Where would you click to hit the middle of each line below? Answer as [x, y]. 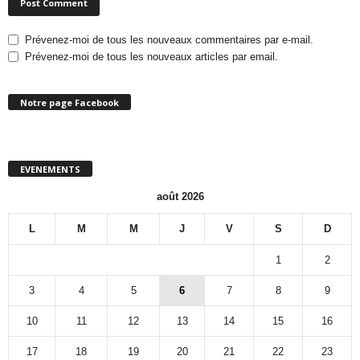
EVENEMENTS [50, 169]
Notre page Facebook [70, 103]
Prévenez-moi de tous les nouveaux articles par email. [151, 56]
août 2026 [180, 196]
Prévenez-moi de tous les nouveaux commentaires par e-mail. [169, 39]
